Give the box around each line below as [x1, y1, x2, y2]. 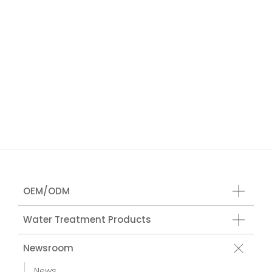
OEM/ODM [23, 185, 70, 198]
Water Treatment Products [23, 213, 151, 226]
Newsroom [23, 242, 73, 255]
